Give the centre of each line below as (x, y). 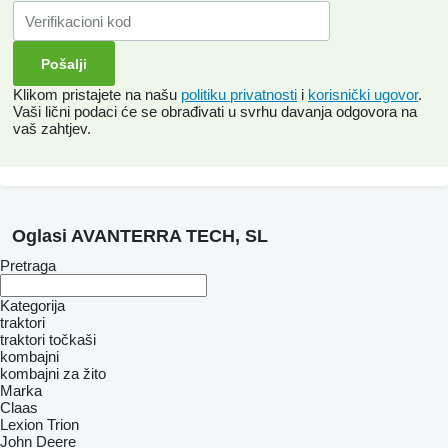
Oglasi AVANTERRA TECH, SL (140, 236)
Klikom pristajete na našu (97, 94)
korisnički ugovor (363, 94)
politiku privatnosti (239, 94)
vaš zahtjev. (52, 128)
